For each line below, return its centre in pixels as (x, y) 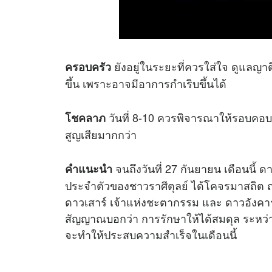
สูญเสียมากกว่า (101, 134)
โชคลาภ (85, 118)
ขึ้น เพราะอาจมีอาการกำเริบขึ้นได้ (146, 83)
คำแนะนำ (89, 168)
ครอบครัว (88, 67)
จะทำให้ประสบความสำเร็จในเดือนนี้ (151, 234)
